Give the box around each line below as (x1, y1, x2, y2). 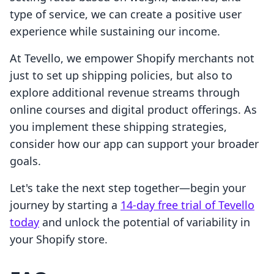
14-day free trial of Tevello (120, 198, 254, 213)
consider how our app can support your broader (10, 136, 259, 152)
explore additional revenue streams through (10, 85, 240, 100)
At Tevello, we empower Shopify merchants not (10, 51, 254, 66)
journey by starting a (10, 198, 120, 213)
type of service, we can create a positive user (10, 7, 242, 22)
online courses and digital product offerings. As (10, 102, 257, 117)
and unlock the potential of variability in (39, 215, 250, 230)
